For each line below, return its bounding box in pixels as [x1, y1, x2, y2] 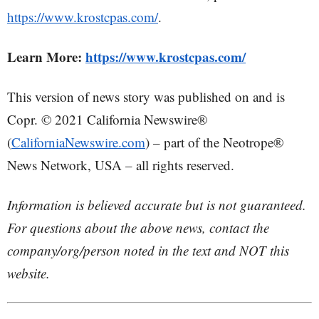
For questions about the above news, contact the [7, 218, 269, 236]
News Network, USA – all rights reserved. [7, 155, 234, 174]
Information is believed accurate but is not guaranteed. [7, 195, 306, 214]
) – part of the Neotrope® [145, 132, 283, 151]
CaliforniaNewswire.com [11, 132, 145, 151]
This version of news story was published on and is [7, 87, 285, 105]
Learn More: [7, 46, 85, 66]
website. [7, 263, 50, 282]
